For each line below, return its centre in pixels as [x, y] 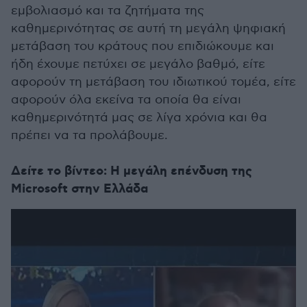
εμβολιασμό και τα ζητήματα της [108, 11]
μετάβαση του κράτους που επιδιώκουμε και [143, 47]
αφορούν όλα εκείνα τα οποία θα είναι [126, 100]
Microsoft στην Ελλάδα [79, 189]
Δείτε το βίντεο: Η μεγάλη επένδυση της [132, 172]
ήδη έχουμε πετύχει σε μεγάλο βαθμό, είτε [138, 64]
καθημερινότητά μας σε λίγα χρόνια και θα [139, 118]
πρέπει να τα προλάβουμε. [89, 136]
